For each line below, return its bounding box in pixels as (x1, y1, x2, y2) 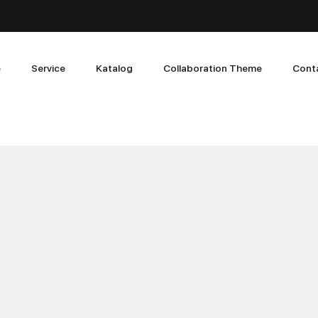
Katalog (95, 61, 133, 74)
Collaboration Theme (163, 61, 262, 74)
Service (31, 61, 65, 74)
